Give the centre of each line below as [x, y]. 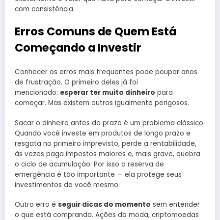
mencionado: [37, 93]
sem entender [175, 204]
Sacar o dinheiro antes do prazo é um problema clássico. [110, 123]
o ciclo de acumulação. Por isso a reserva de [89, 164]
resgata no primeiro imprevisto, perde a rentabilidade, [106, 143]
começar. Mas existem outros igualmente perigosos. [102, 103]
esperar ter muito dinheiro [108, 93]
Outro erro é [36, 204]
